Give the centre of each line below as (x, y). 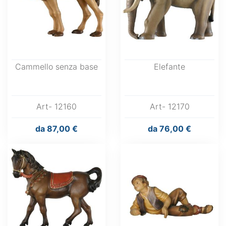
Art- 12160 (56, 106)
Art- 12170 (169, 106)
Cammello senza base (56, 67)
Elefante (169, 67)
